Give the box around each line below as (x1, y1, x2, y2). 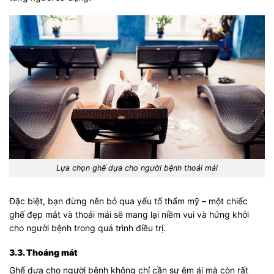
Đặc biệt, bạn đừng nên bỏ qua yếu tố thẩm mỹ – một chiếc (9, 195, 248, 206)
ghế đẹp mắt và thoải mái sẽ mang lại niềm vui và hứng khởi (9, 209, 249, 220)
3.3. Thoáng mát (9, 247, 78, 258)
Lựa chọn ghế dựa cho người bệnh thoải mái (56, 163, 218, 172)
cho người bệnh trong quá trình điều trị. (9, 222, 166, 233)
